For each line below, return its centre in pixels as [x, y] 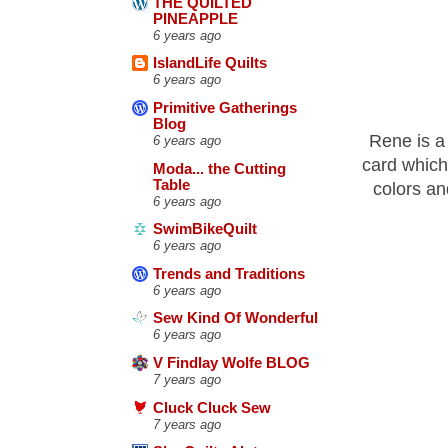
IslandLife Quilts [210, 63]
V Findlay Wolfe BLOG [231, 363]
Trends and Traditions [229, 273]
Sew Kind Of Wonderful [235, 318]
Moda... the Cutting [219, 168]
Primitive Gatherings [225, 107]
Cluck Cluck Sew [212, 407]
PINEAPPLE [195, 18]
